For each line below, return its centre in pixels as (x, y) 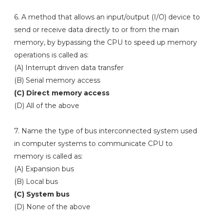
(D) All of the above (46, 106)
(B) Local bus (36, 182)
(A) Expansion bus (45, 169)
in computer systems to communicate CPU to (93, 144)
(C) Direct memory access (63, 93)
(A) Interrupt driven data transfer (70, 68)
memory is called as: (48, 156)
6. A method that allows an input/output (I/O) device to (107, 17)
